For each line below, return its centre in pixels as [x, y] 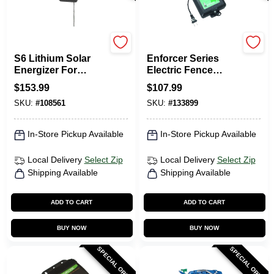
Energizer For [45, 70]
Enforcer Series [183, 58]
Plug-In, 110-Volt [184, 93]
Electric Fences [50, 81]
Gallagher [31, 47]
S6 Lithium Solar [52, 58]
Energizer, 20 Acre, [190, 81]
